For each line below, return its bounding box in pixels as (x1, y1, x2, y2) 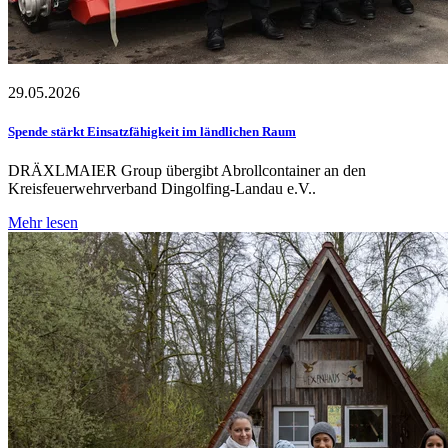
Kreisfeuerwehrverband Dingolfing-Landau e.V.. (8, 180, 316, 198)
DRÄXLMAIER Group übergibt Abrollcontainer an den (8, 162, 366, 180)
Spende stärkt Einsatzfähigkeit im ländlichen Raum (8, 124, 296, 140)
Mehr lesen (8, 214, 78, 232)
